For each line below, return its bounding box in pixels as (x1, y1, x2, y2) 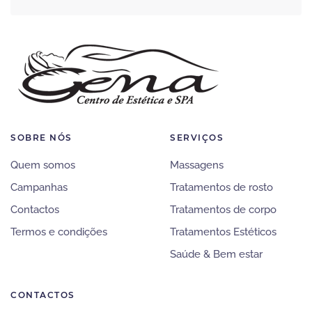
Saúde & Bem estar (170, 248, 263, 261)
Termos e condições (10, 226, 107, 239)
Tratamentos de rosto (170, 181, 273, 194)
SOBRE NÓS (10, 132, 72, 143)
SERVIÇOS (170, 132, 224, 143)
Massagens (170, 159, 224, 172)
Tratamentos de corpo (170, 203, 276, 217)
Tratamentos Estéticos (170, 226, 276, 239)
